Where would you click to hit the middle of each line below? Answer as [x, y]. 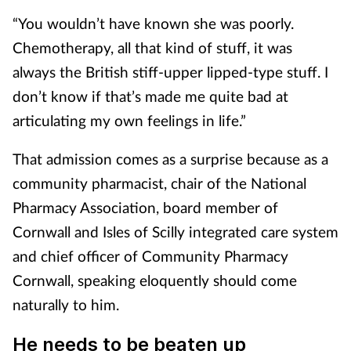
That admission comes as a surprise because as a [170, 159]
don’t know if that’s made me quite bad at [150, 96]
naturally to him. [66, 304]
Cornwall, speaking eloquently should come [155, 280]
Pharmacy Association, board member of [145, 207]
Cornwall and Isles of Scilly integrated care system [175, 232]
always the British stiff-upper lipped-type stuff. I [170, 72]
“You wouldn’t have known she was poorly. [153, 23]
